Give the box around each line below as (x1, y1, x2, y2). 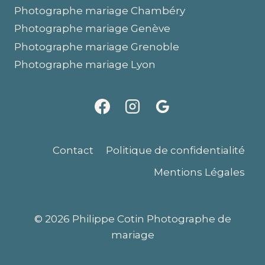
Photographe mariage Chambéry (14, 4, 185, 17)
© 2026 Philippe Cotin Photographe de (34, 213, 231, 225)
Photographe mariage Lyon (14, 58, 156, 70)
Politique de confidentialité (105, 144, 245, 156)
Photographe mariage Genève (14, 22, 170, 35)
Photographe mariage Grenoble (14, 40, 179, 53)
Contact (53, 144, 94, 156)
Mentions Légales (153, 166, 245, 178)
